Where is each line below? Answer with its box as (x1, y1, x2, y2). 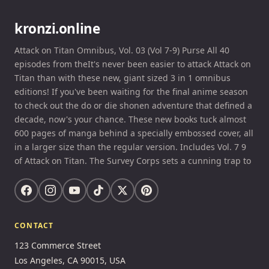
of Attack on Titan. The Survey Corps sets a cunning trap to (14, 154, 251, 166)
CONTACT (14, 220, 54, 231)
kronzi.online (14, 19, 100, 38)
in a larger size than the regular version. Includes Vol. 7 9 (14, 141, 246, 153)
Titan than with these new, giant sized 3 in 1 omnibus (14, 71, 231, 83)
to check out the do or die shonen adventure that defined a (14, 99, 252, 111)
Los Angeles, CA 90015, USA (14, 254, 125, 266)
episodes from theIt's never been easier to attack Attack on (14, 58, 251, 70)
